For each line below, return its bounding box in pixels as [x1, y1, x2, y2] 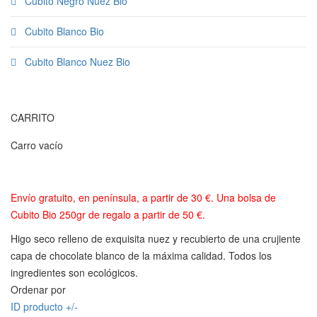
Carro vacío [11, 138, 63, 152]
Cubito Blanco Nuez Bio [22, 54, 130, 69]
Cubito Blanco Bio [22, 24, 104, 38]
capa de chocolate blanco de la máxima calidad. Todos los [11, 248, 272, 263]
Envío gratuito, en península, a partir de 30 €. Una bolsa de [11, 190, 276, 204]
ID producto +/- [11, 299, 78, 313]
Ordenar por [11, 282, 66, 296]
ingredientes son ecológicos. [11, 265, 138, 279]
